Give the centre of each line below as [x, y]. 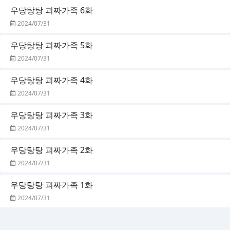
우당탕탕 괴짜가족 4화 [52, 80]
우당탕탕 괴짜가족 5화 [52, 45]
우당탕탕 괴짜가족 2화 [52, 150]
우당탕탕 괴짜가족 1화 [52, 185]
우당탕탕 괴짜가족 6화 [52, 10]
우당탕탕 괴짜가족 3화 [52, 115]
